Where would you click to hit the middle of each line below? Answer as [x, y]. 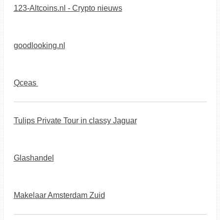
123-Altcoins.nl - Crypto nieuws [68, 8]
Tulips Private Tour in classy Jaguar [75, 121]
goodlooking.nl [39, 45]
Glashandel [34, 158]
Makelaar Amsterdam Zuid [59, 195]
